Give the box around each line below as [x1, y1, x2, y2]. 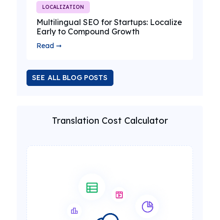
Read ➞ [36, 41, 62, 51]
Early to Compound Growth [36, 27, 139, 37]
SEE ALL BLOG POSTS [32, 73, 108, 82]
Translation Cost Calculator [52, 115, 168, 127]
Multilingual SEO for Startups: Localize [36, 17, 182, 27]
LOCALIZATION [42, 4, 84, 11]
